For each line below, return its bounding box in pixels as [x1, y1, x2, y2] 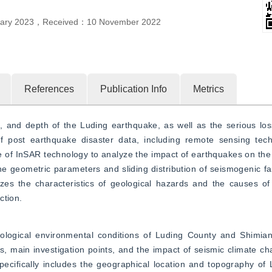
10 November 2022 [87, 17, 161, 27]
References [24, 84, 74, 94]
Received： [42, 17, 87, 27]
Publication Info [100, 84, 167, 94]
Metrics [193, 84, 224, 94]
